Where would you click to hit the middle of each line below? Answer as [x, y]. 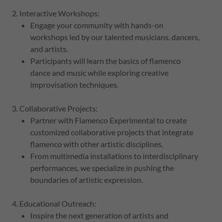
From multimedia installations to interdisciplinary [114, 156]
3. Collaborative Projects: [55, 108]
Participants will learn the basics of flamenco [105, 60]
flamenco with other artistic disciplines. [96, 144]
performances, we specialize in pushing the [102, 167]
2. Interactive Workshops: [56, 13]
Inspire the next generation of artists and [99, 215]
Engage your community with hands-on [97, 25]
